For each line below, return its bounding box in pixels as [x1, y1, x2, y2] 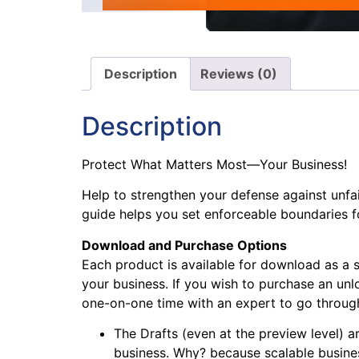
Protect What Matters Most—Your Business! [82, 155, 347, 172]
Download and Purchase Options [82, 236, 287, 253]
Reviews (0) [200, 66, 277, 83]
